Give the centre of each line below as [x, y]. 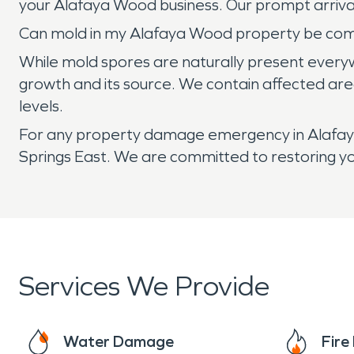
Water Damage [119, 341]
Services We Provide [144, 286]
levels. [41, 106]
